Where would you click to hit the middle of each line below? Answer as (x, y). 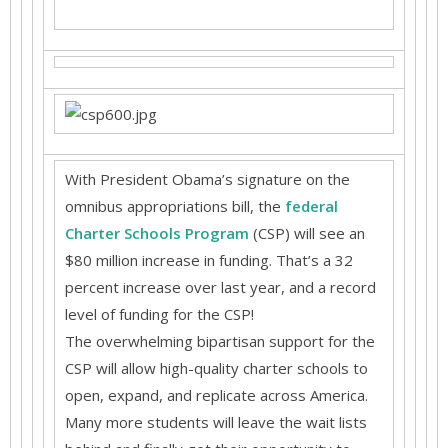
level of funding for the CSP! (159, 314)
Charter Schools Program (157, 233)
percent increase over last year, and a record (220, 287)
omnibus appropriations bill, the (175, 206)
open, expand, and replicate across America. (216, 395)
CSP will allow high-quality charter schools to (216, 368)
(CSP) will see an (307, 233)
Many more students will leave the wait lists (216, 422)
